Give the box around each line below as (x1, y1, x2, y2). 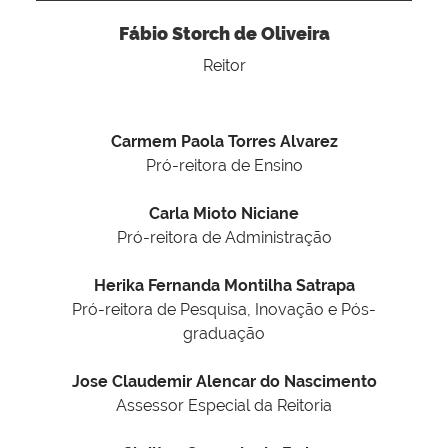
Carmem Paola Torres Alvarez (110, 132, 338, 152)
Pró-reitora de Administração (116, 228, 332, 248)
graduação (183, 324, 265, 344)
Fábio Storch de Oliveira (118, 23, 330, 45)
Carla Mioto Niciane (149, 204, 299, 224)
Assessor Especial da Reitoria (116, 396, 332, 416)
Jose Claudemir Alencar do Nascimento (71, 372, 377, 392)
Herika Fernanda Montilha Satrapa (93, 276, 355, 296)
